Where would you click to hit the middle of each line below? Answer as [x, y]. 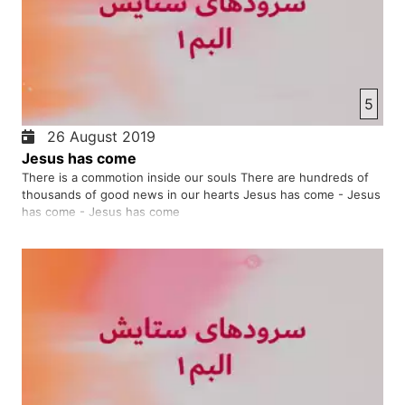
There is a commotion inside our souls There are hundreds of [195, 177]
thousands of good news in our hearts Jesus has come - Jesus [201, 194]
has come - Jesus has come [101, 211]
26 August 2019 [97, 136]
